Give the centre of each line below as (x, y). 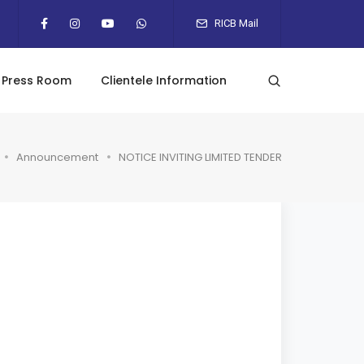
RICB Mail (235, 23)
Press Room (37, 80)
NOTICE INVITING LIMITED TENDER (200, 157)
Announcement (57, 157)
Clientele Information (164, 80)
